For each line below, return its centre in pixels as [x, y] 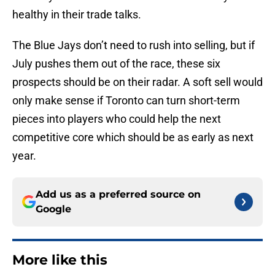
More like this [60, 260]
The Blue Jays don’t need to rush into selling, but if [134, 45]
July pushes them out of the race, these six [116, 64]
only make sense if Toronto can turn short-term [126, 101]
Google [53, 209]
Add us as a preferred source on [118, 195]
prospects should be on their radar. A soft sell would [137, 82]
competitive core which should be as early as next [133, 137]
